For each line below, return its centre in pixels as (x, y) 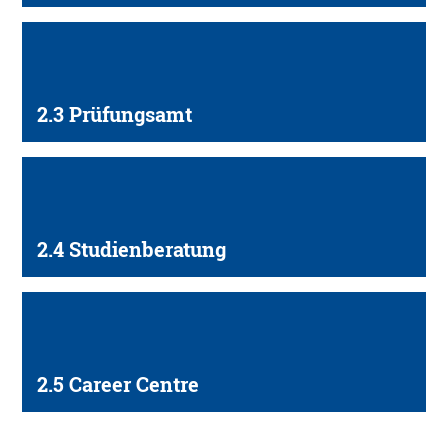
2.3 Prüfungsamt (115, 115)
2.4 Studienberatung (132, 250)
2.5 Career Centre (118, 385)
